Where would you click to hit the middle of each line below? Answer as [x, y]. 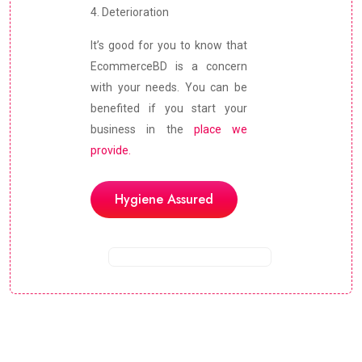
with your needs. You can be [169, 88]
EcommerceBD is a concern [169, 67]
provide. [111, 151]
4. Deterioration [130, 13]
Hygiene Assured [164, 200]
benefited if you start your [169, 109]
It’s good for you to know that [169, 46]
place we [220, 130]
